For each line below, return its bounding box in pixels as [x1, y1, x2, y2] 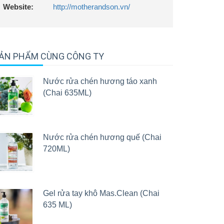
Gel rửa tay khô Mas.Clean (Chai [43, 189, 159, 197]
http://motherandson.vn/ [53, 2, 130, 11]
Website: [3, 2, 33, 11]
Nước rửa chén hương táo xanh [43, 77, 157, 85]
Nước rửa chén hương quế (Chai [43, 133, 161, 141]
